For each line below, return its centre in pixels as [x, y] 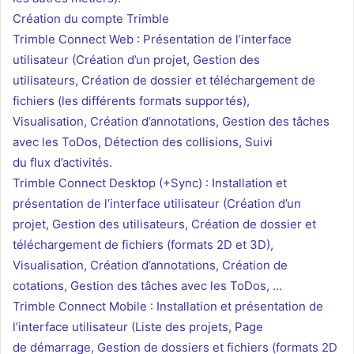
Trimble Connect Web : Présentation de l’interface [152, 40]
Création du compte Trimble [91, 19]
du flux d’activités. [62, 163]
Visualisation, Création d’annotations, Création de [150, 265]
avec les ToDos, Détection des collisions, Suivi [143, 142]
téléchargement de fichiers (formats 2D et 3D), [143, 245]
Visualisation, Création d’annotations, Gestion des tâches [171, 122]
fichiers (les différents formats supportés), [131, 101]
